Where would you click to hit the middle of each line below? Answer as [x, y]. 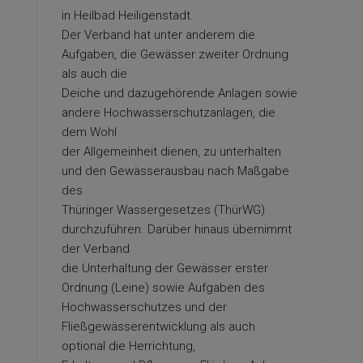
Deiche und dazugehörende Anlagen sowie [179, 93]
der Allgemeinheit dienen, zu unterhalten [171, 152]
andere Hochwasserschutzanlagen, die [169, 113]
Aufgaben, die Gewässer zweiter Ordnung [175, 54]
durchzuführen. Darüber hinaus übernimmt [177, 229]
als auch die [94, 74]
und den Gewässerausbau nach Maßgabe [175, 171]
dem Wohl [89, 132]
